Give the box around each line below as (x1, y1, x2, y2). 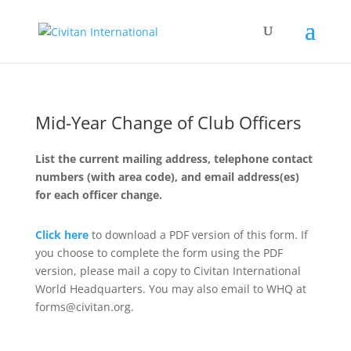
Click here (34, 227, 89, 242)
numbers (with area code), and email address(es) (34, 169, 299, 184)
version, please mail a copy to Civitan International (34, 263, 301, 278)
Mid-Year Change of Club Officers (34, 110, 301, 134)
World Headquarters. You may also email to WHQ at (34, 281, 306, 296)
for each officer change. (34, 187, 162, 202)
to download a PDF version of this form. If (88, 227, 308, 242)
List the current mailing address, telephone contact (34, 151, 313, 166)
